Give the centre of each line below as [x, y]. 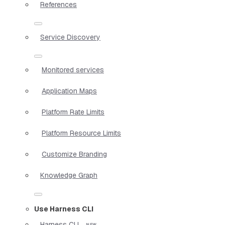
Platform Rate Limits [73, 112]
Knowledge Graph [69, 175]
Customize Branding [74, 154]
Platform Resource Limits [81, 133]
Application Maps [69, 91]
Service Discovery [70, 37]
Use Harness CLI [64, 209]
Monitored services [73, 70]
